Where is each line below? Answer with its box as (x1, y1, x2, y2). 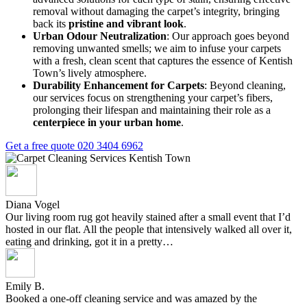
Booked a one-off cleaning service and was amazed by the (5, 292, 257, 304)
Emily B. (5, 280, 47, 292)
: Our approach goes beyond (167, 29, 289, 42)
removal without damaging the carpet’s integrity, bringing (33, 5, 280, 17)
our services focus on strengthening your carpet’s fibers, (33, 91, 273, 103)
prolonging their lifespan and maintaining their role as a (33, 103, 271, 116)
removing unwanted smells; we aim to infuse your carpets (33, 42, 281, 54)
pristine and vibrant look (69, 17, 184, 29)
